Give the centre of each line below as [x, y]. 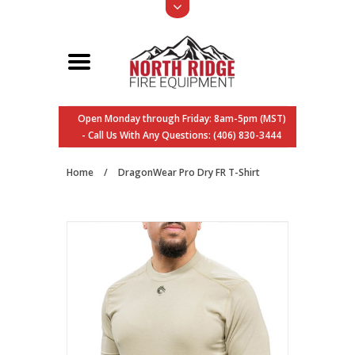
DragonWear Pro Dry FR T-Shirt [189, 172]
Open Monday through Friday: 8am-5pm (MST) [181, 118]
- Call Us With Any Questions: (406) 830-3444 [181, 135]
